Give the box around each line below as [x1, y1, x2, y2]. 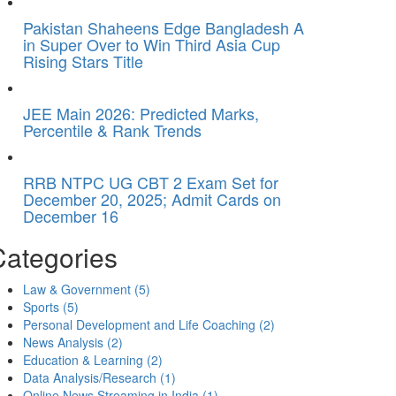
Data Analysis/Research [23, 369, 160, 386]
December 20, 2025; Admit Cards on [23, 187, 281, 210]
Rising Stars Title [23, 49, 143, 72]
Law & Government [23, 280, 134, 298]
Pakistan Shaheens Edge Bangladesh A [23, 16, 304, 39]
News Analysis [23, 333, 107, 351]
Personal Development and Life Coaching [23, 316, 259, 333]
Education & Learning [23, 351, 147, 369]
